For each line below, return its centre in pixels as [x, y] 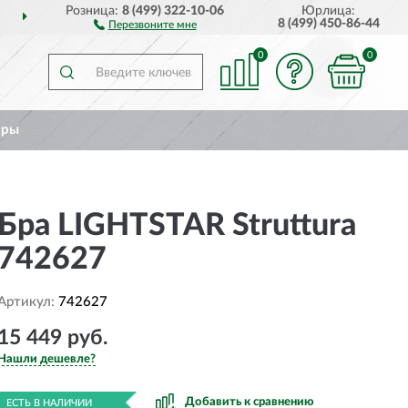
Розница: [94, 11]
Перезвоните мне [152, 25]
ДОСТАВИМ [220, 18]
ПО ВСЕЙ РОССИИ [316, 18]
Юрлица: [329, 11]
